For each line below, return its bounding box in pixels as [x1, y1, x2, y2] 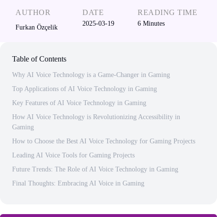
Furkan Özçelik [15, 24, 58, 31]
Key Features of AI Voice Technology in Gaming [12, 99, 146, 107]
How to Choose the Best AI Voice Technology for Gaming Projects [12, 138, 195, 145]
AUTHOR [15, 8, 50, 16]
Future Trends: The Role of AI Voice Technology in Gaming [12, 166, 178, 173]
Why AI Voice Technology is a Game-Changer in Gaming [12, 71, 170, 78]
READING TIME [138, 8, 198, 16]
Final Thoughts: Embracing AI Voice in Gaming [12, 180, 144, 187]
